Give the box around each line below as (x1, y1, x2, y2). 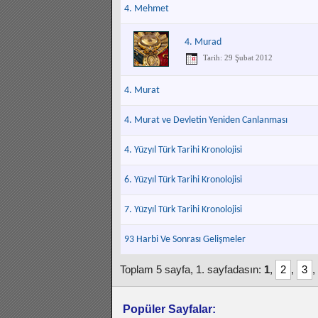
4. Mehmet (124, 4, 169, 14)
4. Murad (185, 37, 221, 48)
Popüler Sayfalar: (123, 303, 216, 315)
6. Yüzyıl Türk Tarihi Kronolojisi (124, 175, 242, 185)
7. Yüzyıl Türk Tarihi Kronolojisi (124, 204, 242, 215)
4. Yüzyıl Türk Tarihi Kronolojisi (124, 145, 242, 155)
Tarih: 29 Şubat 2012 (201, 54, 273, 62)
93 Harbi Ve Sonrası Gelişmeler (124, 234, 246, 245)
